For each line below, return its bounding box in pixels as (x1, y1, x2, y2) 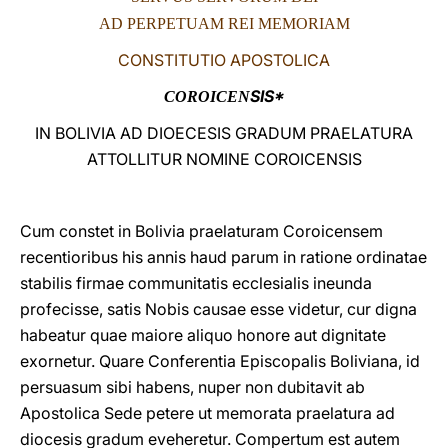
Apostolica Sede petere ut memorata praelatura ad (20, 403, 395, 423)
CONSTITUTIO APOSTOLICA (118, 50, 330, 70)
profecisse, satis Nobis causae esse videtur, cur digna (20, 299, 417, 319)
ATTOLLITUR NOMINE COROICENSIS (86, 149, 362, 169)
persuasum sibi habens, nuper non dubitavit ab (20, 377, 365, 397)
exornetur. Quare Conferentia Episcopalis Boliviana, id (20, 351, 420, 371)
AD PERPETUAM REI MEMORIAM (98, 15, 350, 32)
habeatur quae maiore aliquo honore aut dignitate (20, 325, 386, 345)
